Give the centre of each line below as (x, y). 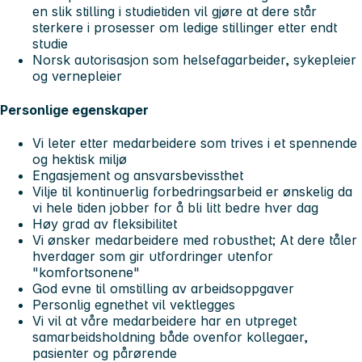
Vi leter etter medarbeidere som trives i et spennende (195, 143)
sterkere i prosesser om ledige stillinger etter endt (185, 28)
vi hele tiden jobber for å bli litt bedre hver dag (175, 207)
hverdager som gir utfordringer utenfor (153, 256)
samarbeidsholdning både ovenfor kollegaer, (170, 337)
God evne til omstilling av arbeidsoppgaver (163, 288)
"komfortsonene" (86, 272)
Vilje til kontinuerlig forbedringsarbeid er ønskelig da (192, 191)
